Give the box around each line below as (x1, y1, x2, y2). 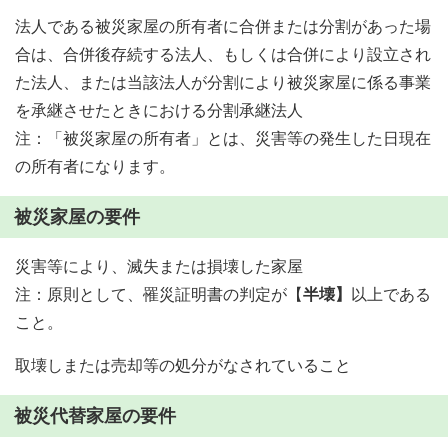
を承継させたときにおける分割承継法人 (15, 102, 303, 119)
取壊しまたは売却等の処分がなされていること (15, 357, 351, 374)
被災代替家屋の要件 (14, 406, 176, 426)
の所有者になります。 (15, 158, 175, 175)
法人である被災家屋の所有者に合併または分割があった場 (15, 18, 431, 35)
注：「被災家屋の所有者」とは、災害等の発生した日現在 (15, 130, 431, 147)
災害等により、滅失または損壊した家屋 (15, 258, 303, 275)
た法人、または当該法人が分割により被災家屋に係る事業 (15, 74, 431, 91)
